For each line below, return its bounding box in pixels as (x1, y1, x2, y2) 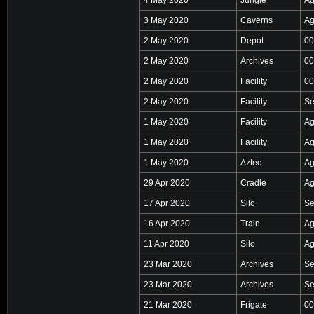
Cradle (240, 177, 266, 188)
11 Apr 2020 (144, 238, 189, 249)
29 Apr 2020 (144, 177, 190, 188)
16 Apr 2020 (144, 218, 190, 228)
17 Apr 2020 (144, 198, 190, 208)
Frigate (240, 299, 267, 310)
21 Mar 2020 (144, 299, 192, 310)
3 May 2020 (144, 15, 189, 25)
